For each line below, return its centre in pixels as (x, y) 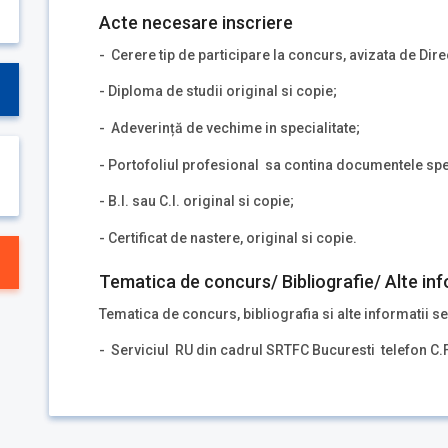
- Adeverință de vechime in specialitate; (229, 127)
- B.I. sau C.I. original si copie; (196, 201)
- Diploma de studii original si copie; (218, 91)
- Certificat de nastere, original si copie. (228, 238)
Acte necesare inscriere (196, 22)
